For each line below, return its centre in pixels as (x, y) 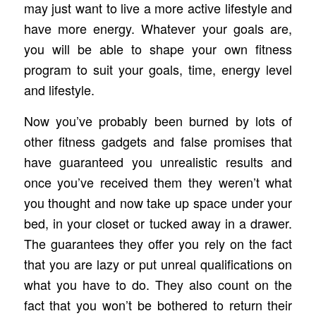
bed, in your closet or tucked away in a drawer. (158, 223)
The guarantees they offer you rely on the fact (158, 244)
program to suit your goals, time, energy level (158, 69)
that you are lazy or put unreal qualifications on (158, 264)
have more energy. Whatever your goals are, (158, 29)
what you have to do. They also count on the (158, 285)
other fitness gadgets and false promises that (158, 141)
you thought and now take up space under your (158, 203)
